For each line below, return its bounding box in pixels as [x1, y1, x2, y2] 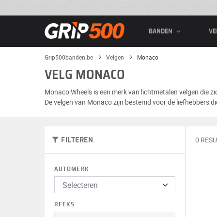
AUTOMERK [54, 166, 89, 173]
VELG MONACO [45, 68, 125, 81]
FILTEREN [61, 136, 93, 144]
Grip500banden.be [45, 53, 93, 61]
